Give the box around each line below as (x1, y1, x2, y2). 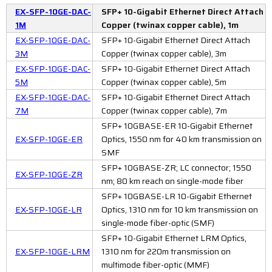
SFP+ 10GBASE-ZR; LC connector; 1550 (101, 160, 251, 174)
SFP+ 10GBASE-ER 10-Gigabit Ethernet (101, 118, 253, 132)
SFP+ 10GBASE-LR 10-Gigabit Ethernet (101, 189, 252, 203)
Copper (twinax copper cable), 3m (101, 46, 226, 60)
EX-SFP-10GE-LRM (15, 244, 90, 258)
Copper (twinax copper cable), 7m (101, 103, 227, 117)
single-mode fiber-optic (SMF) (101, 216, 214, 229)
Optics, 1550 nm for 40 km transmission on (101, 132, 262, 146)
